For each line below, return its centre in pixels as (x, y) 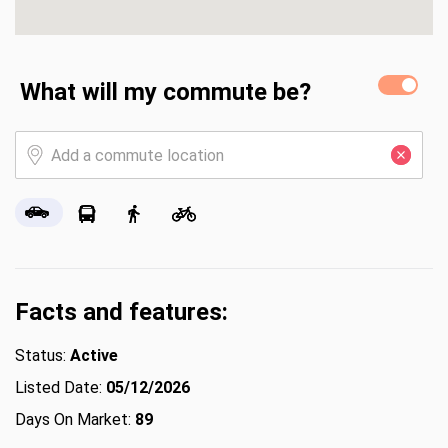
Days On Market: (75, 419)
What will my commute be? (165, 92)
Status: (42, 355)
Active (94, 355)
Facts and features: (121, 312)
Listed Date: (60, 387)
